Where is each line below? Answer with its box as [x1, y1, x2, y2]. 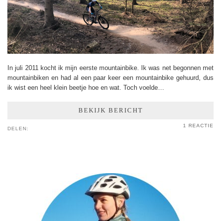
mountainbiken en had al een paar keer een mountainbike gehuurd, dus [7, 74, 214, 81]
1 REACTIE [183, 122, 214, 128]
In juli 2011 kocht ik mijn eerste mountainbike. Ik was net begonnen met [7, 64, 214, 72]
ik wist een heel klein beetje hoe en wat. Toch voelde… [7, 83, 164, 91]
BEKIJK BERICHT [78, 106, 143, 114]
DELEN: [7, 125, 31, 131]
